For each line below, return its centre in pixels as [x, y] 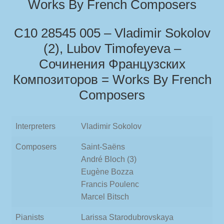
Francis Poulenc [110, 184]
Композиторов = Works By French [112, 79]
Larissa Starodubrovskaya [127, 217]
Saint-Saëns [103, 146]
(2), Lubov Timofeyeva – [112, 48]
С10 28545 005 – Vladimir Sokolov [112, 33]
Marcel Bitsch [105, 196]
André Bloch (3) [109, 159]
